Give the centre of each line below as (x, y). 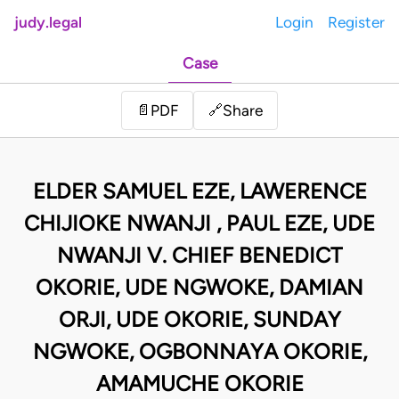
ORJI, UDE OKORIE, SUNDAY (199, 320)
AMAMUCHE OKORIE (199, 384)
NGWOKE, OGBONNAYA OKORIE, (199, 352)
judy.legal (48, 22)
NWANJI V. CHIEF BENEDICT (199, 256)
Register (356, 22)
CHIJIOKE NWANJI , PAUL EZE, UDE (199, 224)
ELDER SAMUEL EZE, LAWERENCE (199, 191)
